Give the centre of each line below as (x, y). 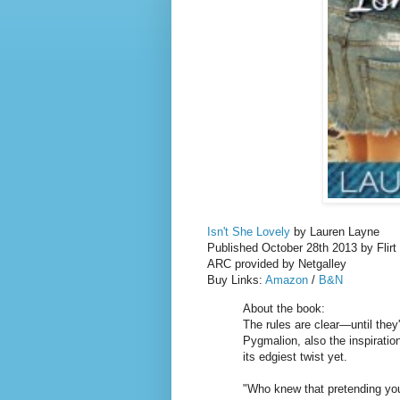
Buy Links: (236, 280)
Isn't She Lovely (249, 232)
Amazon (287, 280)
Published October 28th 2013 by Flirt (302, 248)
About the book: (284, 308)
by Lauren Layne (335, 232)
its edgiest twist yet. (295, 356)
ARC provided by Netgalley (277, 264)
